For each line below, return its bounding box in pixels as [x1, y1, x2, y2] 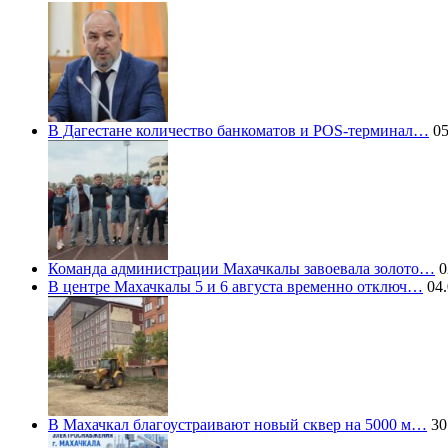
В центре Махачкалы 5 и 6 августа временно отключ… [48, 278, 423, 296]
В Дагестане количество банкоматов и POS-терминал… [48, 122, 429, 140]
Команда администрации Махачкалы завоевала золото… [48, 260, 435, 278]
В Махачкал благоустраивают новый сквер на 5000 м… [48, 416, 427, 434]
